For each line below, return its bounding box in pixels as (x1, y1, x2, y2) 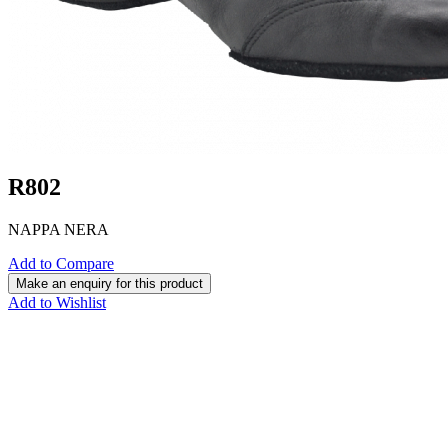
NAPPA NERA (8, 220, 109, 238)
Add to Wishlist (8, 293, 106, 311)
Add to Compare (8, 254, 114, 272)
